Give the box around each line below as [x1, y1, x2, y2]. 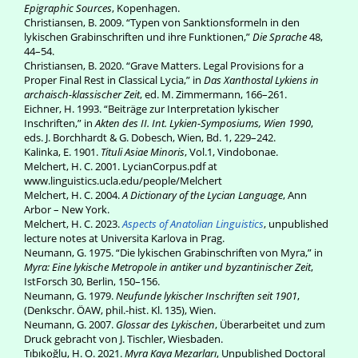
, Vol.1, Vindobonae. [185, 145, 278, 159]
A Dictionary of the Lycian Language [122, 188, 283, 202]
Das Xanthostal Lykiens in [204, 73, 319, 87]
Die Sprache [253, 30, 307, 44]
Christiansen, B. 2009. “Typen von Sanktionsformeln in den [24, 15, 300, 30]
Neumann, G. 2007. [24, 317, 116, 332]
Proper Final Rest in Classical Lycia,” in [24, 73, 204, 87]
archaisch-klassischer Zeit [24, 87, 140, 101]
